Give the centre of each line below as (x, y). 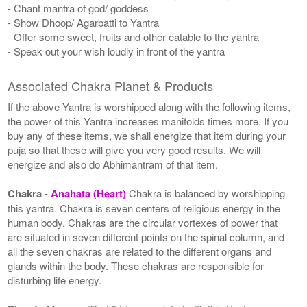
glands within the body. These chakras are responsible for (136, 265)
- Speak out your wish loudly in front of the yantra (116, 51)
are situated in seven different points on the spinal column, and (146, 236)
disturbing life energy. (55, 280)
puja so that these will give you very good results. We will (134, 149)
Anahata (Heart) (90, 193)
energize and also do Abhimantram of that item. (113, 164)
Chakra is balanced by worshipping (207, 193)
